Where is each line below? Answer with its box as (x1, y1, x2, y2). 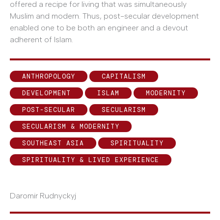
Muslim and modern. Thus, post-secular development (10, 11, 199, 21)
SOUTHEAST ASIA (22, 138, 84, 147)
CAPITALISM (102, 72, 146, 81)
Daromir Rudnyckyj (10, 191, 76, 200)
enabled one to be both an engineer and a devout (10, 23, 188, 33)
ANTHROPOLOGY (22, 72, 75, 81)
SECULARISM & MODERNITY (22, 122, 119, 131)
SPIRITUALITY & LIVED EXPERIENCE (22, 155, 159, 164)
